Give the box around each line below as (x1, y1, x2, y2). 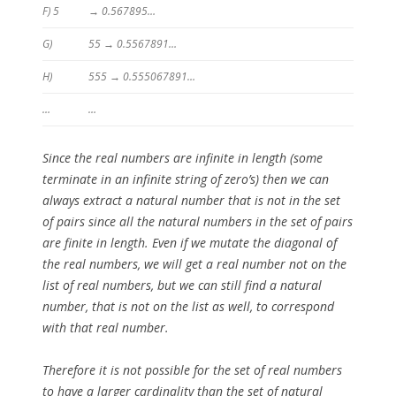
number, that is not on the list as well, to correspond (42, 298, 334, 316)
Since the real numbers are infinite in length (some (42, 149, 323, 167)
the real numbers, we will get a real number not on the (42, 255, 346, 273)
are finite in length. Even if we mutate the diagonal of (42, 234, 337, 252)
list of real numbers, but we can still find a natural (42, 277, 322, 294)
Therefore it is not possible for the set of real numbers (42, 362, 342, 379)
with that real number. (42, 319, 169, 337)
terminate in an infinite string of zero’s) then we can (42, 171, 329, 188)
